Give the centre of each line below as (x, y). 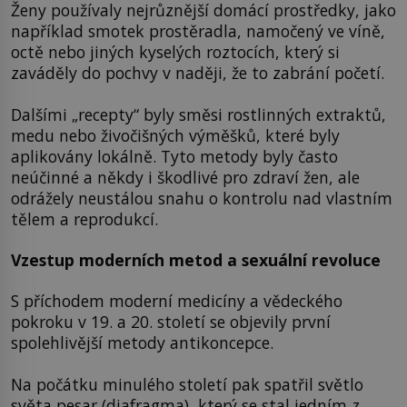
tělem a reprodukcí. (84, 218)
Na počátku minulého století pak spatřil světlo (187, 384)
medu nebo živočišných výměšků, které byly (175, 135)
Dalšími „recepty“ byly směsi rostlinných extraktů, (199, 114)
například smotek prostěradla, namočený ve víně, (198, 31)
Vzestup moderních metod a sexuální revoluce (196, 260)
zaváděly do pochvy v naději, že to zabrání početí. (198, 73)
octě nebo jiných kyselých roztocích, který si (175, 52)
